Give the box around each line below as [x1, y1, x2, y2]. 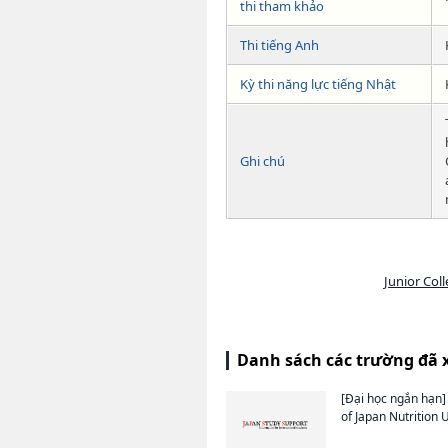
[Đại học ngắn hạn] [341, 390, 446, 408]
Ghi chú [240, 152, 285, 171]
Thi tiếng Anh [240, 36, 319, 55]
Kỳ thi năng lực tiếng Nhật [240, 75, 396, 94]
